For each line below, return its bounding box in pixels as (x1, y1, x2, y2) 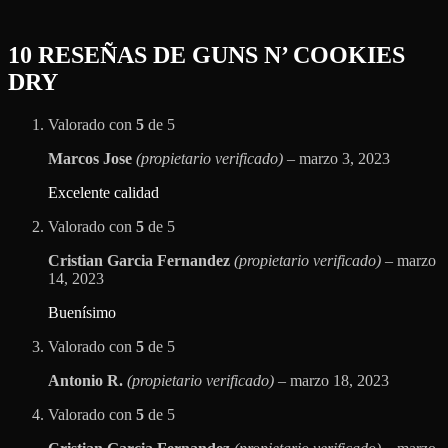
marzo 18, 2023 (290, 372, 389, 390)
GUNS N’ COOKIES (192, 42, 405, 69)
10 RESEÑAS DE (8, 42, 192, 69)
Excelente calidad (48, 184, 159, 202)
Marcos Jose (48, 150, 136, 168)
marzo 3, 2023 (299, 150, 390, 168)
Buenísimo (48, 304, 116, 322)
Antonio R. (48, 372, 127, 390)
